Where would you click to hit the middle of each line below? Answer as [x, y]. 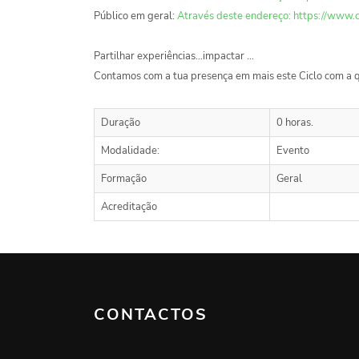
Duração [121, 123]
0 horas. [295, 123]
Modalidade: [130, 151]
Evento [293, 151]
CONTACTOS [151, 315]
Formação [124, 179]
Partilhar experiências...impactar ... [174, 56]
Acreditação [129, 207]
